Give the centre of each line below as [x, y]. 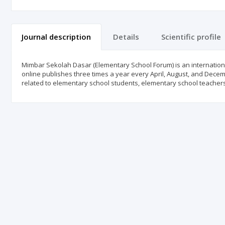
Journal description [56, 37]
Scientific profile [191, 37]
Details [126, 37]
